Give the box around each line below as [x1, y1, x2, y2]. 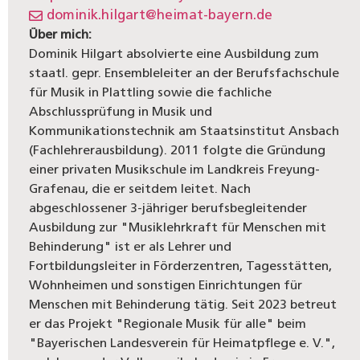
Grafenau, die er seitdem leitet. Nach [29, 182, 252, 196]
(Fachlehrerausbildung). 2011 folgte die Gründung [29, 144, 326, 157]
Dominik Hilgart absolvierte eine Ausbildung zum [29, 47, 320, 61]
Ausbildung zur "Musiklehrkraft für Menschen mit [29, 221, 327, 235]
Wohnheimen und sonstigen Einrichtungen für [29, 279, 303, 292]
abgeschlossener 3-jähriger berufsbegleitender [29, 202, 308, 215]
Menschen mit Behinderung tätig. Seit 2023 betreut [29, 298, 337, 312]
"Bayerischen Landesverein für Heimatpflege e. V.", [29, 337, 336, 350]
